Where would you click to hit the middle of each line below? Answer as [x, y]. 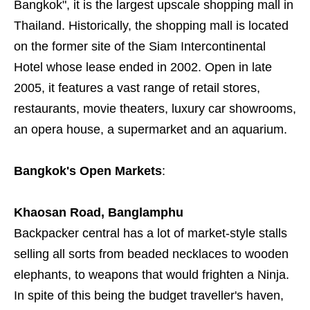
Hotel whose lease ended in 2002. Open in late [143, 67]
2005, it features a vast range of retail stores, [137, 88]
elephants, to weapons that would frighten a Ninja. [152, 275]
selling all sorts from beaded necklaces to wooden [151, 254]
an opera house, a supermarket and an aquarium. [152, 130]
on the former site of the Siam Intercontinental [140, 47]
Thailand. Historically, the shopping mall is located [151, 26]
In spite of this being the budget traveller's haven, [149, 296]
